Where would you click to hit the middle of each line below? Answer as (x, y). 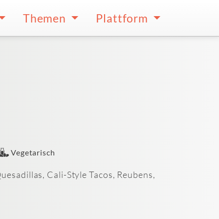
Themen (46, 18)
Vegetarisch (33, 153)
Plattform (123, 18)
